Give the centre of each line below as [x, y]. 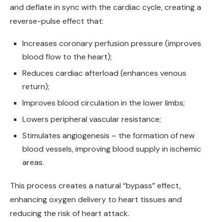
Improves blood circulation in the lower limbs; [104, 103]
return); [36, 87]
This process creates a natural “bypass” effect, [95, 186]
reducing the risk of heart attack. [70, 214]
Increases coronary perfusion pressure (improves [112, 44]
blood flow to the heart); [67, 57]
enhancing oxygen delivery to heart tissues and [96, 200]
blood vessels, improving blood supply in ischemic [112, 149]
